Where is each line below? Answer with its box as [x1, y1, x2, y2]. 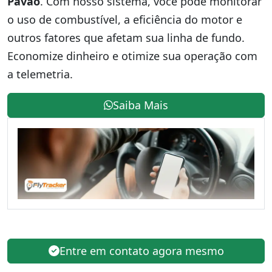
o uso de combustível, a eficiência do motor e [7, 12, 242, 27]
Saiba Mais [113, 97, 169, 112]
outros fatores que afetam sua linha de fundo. [7, 30, 245, 45]
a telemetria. [7, 66, 73, 81]
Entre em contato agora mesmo [59, 243, 224, 258]
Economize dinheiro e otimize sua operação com [7, 48, 257, 63]
